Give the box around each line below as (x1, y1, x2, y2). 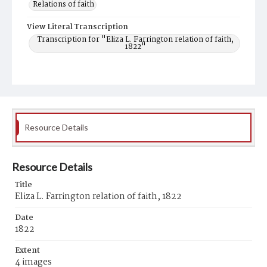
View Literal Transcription (27, 21, 128, 33)
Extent (15, 244, 40, 257)
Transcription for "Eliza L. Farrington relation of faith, (37, 33, 234, 46)
